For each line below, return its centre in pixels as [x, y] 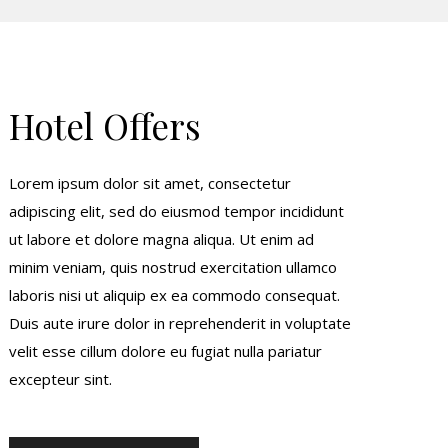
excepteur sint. [61, 379]
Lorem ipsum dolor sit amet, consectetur [150, 183]
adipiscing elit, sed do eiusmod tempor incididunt [177, 211]
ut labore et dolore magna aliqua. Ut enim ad [162, 239]
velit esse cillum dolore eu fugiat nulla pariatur [166, 351]
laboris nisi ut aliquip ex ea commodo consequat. [175, 295]
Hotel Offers [105, 125]
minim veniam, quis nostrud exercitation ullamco [173, 267]
